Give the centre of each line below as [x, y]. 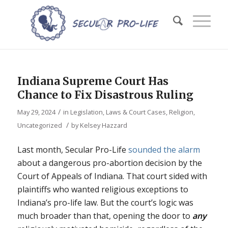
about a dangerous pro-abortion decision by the [109, 163]
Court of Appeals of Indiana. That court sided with [112, 176]
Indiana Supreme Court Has [93, 81]
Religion [181, 112]
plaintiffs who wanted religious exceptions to [103, 189]
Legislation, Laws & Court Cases [118, 112]
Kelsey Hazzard [103, 125]
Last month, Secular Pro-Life [73, 149]
